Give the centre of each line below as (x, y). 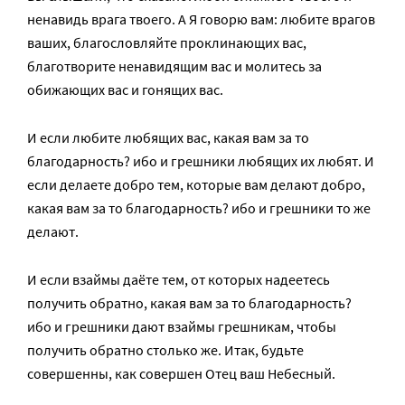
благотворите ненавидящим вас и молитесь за (174, 66)
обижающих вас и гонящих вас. (125, 90)
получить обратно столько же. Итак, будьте (165, 350)
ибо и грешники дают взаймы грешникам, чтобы (182, 327)
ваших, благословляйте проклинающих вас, (167, 43)
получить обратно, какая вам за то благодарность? (189, 303)
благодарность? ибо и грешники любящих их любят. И (201, 161)
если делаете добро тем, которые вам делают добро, (196, 185)
